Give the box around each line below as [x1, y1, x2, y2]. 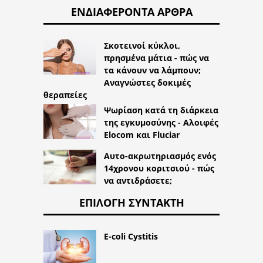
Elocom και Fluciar [104, 129, 180, 140]
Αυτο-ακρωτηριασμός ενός [104, 150, 216, 161]
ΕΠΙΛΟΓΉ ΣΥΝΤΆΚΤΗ [79, 195, 184, 210]
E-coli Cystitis [104, 231, 158, 242]
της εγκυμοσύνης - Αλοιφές [104, 116, 218, 128]
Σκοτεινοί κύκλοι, [104, 39, 180, 51]
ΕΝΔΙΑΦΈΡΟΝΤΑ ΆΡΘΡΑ [70, 4, 193, 19]
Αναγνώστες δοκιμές [104, 76, 191, 88]
